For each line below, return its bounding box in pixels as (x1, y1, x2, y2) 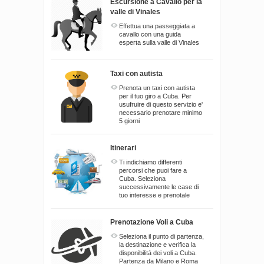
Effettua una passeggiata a (119, 22, 195, 30)
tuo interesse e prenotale (119, 192, 190, 199)
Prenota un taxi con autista (119, 84, 195, 92)
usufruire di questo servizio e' (119, 101, 203, 108)
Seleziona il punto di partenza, (119, 233, 204, 240)
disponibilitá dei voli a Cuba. (119, 249, 197, 257)
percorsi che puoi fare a (119, 167, 187, 174)
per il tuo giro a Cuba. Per (119, 93, 192, 100)
